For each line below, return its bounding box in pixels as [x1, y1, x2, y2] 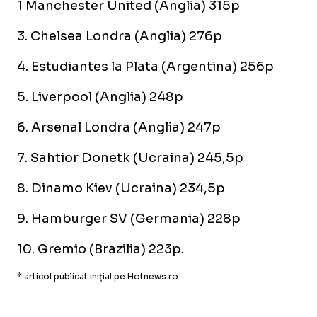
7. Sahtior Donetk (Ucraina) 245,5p [17, 150, 243, 166]
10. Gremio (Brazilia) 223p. [17, 241, 184, 257]
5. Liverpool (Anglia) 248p [17, 89, 183, 105]
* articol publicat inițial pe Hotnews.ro [17, 271, 178, 282]
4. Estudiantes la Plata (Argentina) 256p [17, 59, 274, 74]
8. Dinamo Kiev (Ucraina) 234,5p [17, 180, 225, 196]
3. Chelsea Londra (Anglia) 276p [17, 28, 222, 44]
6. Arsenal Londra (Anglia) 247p [17, 120, 221, 135]
